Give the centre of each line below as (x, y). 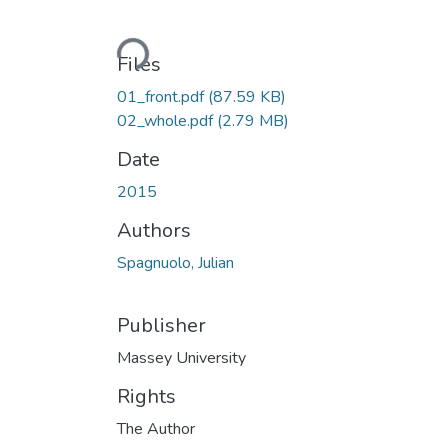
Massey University (181, 357)
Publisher (161, 325)
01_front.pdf (162, 96)
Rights (146, 396)
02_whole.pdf (167, 120)
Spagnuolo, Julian (175, 262)
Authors (154, 230)
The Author (156, 428)
